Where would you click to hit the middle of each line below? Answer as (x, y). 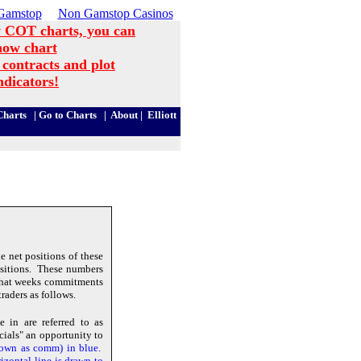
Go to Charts (67, 115)
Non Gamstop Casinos (115, 13)
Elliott (162, 115)
